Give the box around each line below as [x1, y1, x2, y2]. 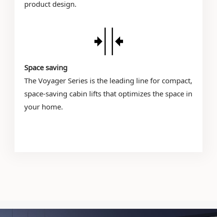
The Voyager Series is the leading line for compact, [24, 76, 193, 85]
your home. [24, 102, 63, 111]
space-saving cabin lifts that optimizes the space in [24, 89, 193, 98]
